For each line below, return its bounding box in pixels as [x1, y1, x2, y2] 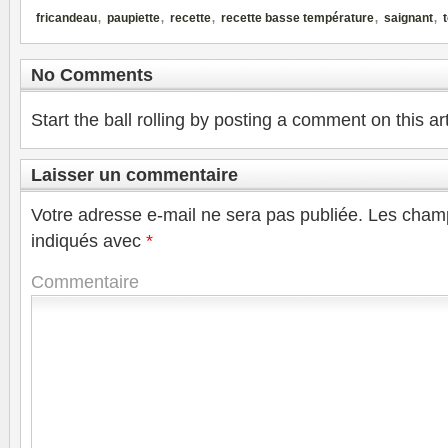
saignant [384, 11, 433, 26]
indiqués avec [31, 231, 146, 252]
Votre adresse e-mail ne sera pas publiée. [31, 205, 363, 226]
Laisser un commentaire [31, 165, 238, 186]
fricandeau [36, 11, 97, 26]
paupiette [107, 11, 160, 26]
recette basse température [221, 11, 374, 26]
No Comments [31, 65, 153, 86]
